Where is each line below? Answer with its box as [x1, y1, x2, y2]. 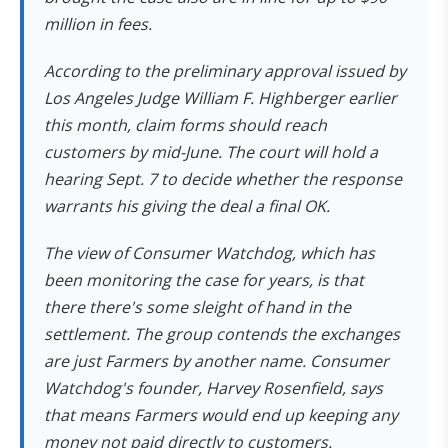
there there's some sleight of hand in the [44, 296, 351, 318]
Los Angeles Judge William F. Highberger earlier [44, 87, 397, 109]
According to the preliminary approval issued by [44, 60, 406, 82]
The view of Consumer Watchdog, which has [44, 242, 375, 264]
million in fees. [44, 13, 152, 35]
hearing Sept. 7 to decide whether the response [44, 168, 402, 190]
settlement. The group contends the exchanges [44, 323, 400, 345]
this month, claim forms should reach [44, 114, 327, 136]
